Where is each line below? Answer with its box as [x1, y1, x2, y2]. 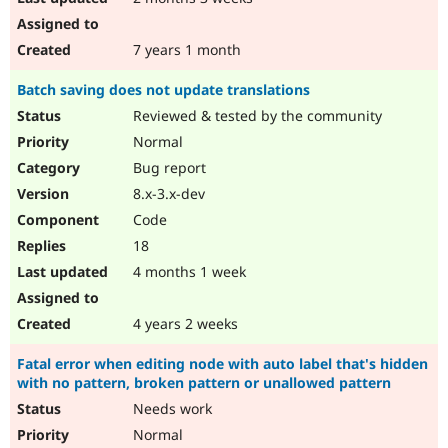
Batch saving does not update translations [17, 80, 310, 100]
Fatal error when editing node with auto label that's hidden [17, 354, 428, 374]
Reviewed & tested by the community [129, 106, 382, 126]
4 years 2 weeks [129, 314, 238, 334]
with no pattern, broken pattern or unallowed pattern [17, 373, 391, 393]
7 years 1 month [129, 40, 241, 60]
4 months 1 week [129, 262, 246, 282]
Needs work [129, 399, 212, 419]
